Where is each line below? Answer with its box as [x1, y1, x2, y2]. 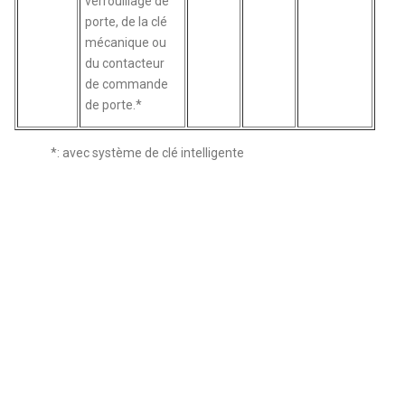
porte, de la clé [85, 14, 168, 29]
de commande [85, 76, 169, 91]
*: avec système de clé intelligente [51, 145, 245, 160]
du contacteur [85, 55, 165, 71]
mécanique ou [85, 34, 167, 50]
